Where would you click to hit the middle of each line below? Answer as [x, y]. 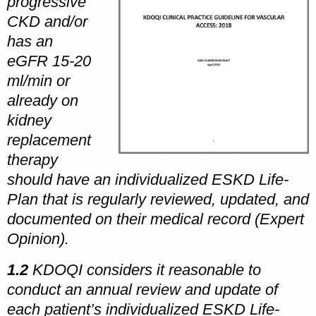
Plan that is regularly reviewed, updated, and [158, 199]
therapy [32, 159]
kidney [29, 120]
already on [43, 100]
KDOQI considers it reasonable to [145, 269]
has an [30, 41]
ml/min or [38, 80]
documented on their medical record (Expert [156, 219]
